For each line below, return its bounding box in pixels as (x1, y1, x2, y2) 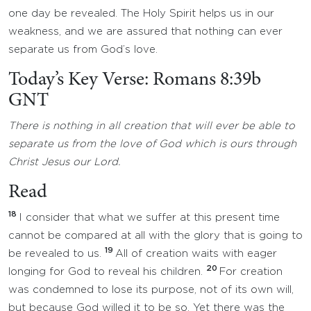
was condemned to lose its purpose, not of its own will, (8, 285, 294, 294)
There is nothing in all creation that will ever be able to (8, 121, 295, 131)
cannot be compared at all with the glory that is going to (8, 231, 303, 240)
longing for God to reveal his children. (8, 267, 206, 276)
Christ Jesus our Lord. (8, 158, 120, 167)
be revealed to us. (8, 249, 105, 258)
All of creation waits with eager (115, 249, 277, 258)
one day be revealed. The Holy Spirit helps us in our (8, 9, 274, 18)
